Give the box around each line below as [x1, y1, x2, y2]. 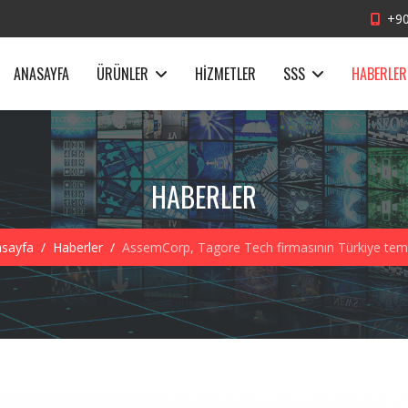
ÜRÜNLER [97, 63, 148, 85]
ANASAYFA [14, 63, 69, 85]
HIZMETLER [195, 63, 256, 85]
